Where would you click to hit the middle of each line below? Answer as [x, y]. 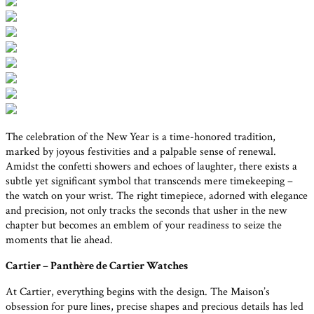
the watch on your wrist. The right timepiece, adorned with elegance [157, 196]
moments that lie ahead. [59, 240]
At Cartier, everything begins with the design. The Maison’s [138, 292]
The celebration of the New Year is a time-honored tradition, [141, 137]
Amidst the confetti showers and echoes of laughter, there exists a [151, 166]
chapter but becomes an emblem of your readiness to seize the [144, 225]
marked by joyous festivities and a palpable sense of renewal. [141, 151]
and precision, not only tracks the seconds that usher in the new [146, 210]
